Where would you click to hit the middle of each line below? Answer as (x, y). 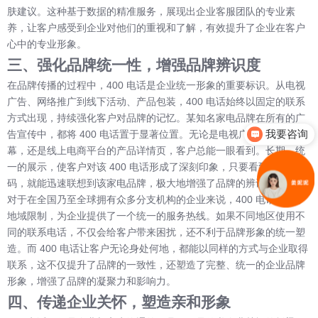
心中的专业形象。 (47, 44)
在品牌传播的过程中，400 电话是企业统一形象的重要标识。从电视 (156, 86)
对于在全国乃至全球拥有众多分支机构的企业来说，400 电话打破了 (156, 200)
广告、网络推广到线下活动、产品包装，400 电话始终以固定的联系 (156, 102)
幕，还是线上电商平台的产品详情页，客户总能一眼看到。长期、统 (156, 151)
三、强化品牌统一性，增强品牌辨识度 (134, 65)
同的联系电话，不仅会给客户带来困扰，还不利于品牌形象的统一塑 (156, 232)
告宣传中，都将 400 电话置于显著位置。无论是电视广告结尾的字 (153, 135)
